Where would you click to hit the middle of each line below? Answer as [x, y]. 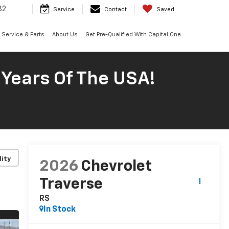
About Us [65, 35]
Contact [116, 10]
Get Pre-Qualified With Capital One [133, 35]
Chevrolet [116, 167]
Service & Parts [23, 35]
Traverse [71, 185]
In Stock [59, 210]
